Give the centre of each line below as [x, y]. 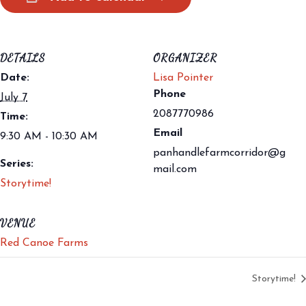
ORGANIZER [185, 58]
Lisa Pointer [183, 78]
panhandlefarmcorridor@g [219, 153]
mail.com [175, 169]
